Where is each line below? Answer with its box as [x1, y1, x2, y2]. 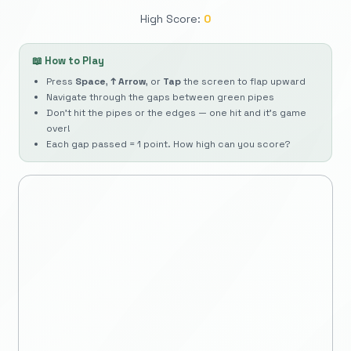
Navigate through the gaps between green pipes [46, 91, 274, 103]
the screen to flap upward [181, 75, 306, 88]
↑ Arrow [110, 75, 146, 88]
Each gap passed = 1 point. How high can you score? [46, 138, 291, 150]
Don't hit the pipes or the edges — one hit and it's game [46, 107, 306, 119]
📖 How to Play [32, 54, 104, 67]
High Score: [140, 12, 201, 26]
